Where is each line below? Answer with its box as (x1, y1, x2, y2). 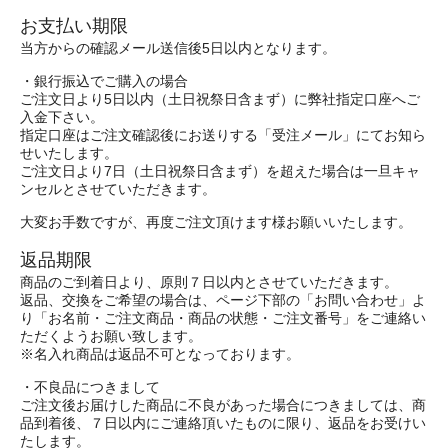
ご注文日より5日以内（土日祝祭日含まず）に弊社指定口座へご (20, 91, 420, 107)
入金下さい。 (20, 109, 104, 125)
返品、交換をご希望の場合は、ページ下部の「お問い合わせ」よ (20, 292, 426, 308)
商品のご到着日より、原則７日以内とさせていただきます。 (20, 274, 398, 290)
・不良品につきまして (20, 379, 160, 395)
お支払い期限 (20, 14, 128, 36)
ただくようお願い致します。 (20, 328, 202, 344)
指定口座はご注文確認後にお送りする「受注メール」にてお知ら (20, 127, 426, 143)
